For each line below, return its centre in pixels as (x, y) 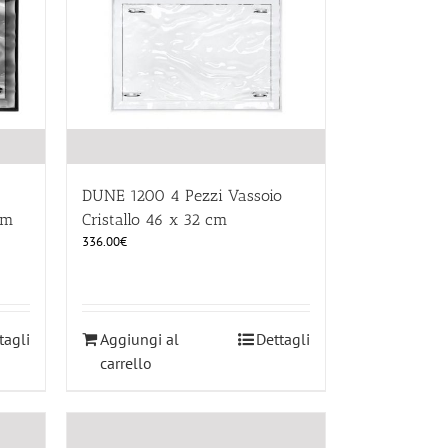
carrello (126, 363)
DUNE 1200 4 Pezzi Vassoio (182, 196)
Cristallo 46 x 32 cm (155, 220)
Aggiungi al (139, 339)
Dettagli (283, 339)
